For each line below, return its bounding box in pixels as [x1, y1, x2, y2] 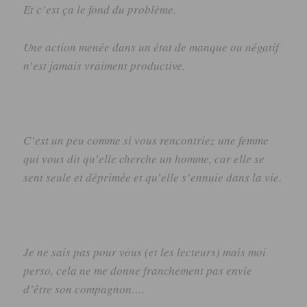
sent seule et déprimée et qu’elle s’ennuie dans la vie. [23, 169, 282, 185]
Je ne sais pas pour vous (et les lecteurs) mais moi [23, 244, 267, 260]
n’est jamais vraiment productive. [23, 57, 186, 73]
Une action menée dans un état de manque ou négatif [23, 38, 280, 55]
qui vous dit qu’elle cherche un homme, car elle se [23, 150, 265, 167]
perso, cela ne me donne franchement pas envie [23, 262, 253, 278]
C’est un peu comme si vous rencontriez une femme [23, 132, 269, 148]
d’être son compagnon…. [23, 281, 145, 297]
